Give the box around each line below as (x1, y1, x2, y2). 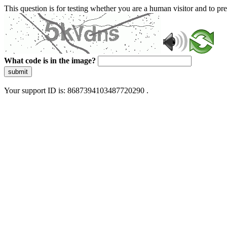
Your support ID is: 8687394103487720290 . (4, 86, 148, 95)
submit (8, 68, 28, 75)
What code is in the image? (4, 56, 96, 65)
